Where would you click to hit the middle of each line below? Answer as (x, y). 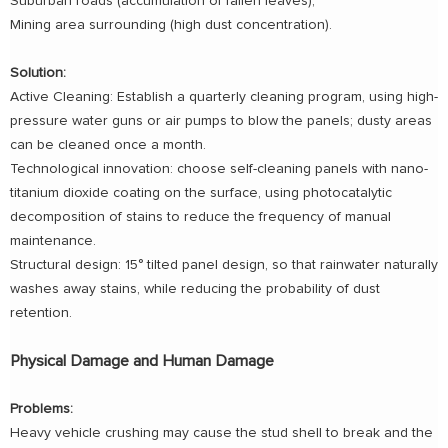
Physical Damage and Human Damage (142, 361)
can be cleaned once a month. (108, 145)
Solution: (38, 73)
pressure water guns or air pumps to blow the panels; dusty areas (221, 121)
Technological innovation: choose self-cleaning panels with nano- (219, 169)
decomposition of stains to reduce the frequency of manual (200, 217)
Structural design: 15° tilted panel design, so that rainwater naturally (224, 265)
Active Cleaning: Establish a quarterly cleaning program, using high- (224, 97)
